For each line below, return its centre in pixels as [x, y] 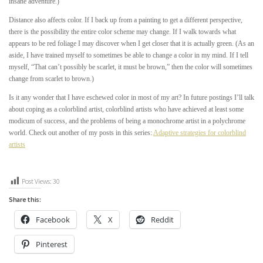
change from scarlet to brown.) [51, 78]
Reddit [162, 220]
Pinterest [52, 245]
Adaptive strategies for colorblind [200, 132]
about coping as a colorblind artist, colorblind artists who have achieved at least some [126, 109]
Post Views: [37, 181]
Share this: [25, 200]
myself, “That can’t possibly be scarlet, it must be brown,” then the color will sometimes [131, 67]
